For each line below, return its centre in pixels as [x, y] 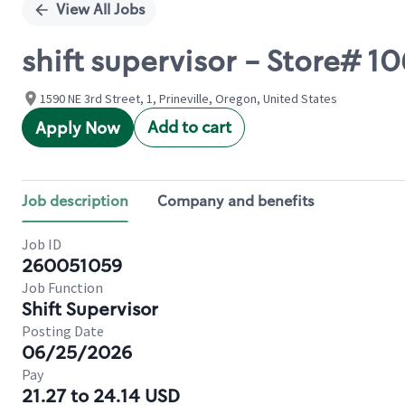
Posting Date [63, 331]
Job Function [62, 287]
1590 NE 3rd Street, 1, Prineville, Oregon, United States [188, 99]
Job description [75, 201]
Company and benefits [236, 201]
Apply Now [78, 128]
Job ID [42, 244]
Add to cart [189, 127]
